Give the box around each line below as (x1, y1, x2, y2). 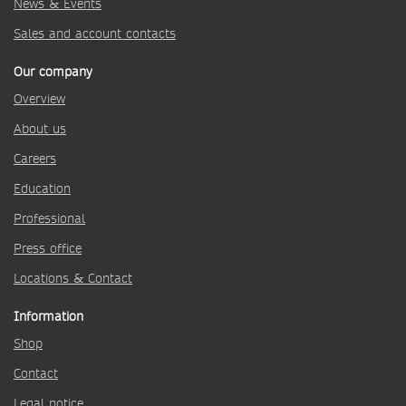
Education (14, 179, 71, 198)
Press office (14, 239, 82, 257)
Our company (14, 63, 92, 81)
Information (14, 307, 83, 325)
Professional (14, 209, 85, 227)
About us (14, 120, 66, 138)
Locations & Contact (14, 269, 132, 287)
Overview (14, 90, 65, 108)
